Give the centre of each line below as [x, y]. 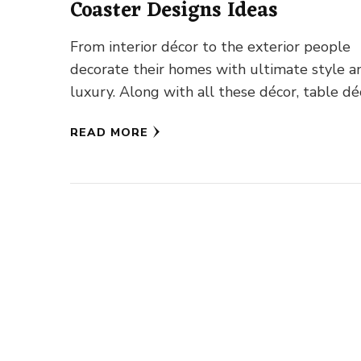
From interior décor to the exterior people [211, 47]
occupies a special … [135, 115]
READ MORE [110, 133]
